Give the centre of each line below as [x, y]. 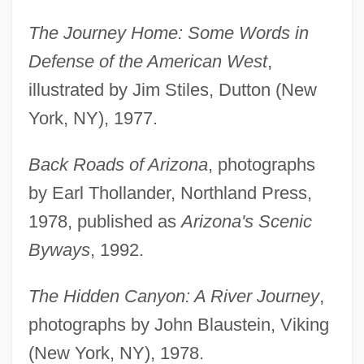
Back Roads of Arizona [118, 165]
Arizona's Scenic [246, 222]
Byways [59, 250]
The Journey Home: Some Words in [168, 33]
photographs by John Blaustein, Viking [178, 325]
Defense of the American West [147, 62]
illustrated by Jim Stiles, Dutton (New [172, 90]
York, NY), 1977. [93, 119]
